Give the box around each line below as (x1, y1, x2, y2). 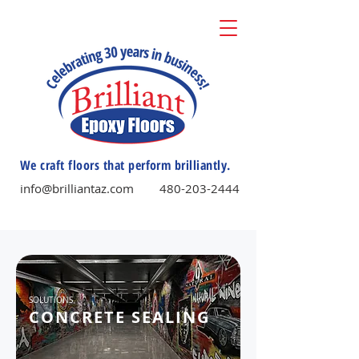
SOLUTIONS (29, 295, 73, 305)
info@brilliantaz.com (20, 180, 134, 196)
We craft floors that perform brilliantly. (20, 156, 231, 174)
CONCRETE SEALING (29, 306, 210, 328)
